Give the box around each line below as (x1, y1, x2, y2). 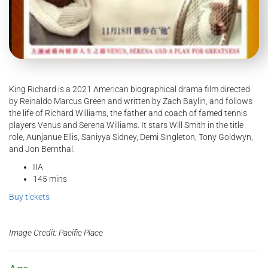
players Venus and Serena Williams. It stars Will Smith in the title (9, 120, 243, 130)
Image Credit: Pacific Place (9, 228, 103, 238)
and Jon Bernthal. (9, 144, 75, 154)
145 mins (33, 174, 67, 184)
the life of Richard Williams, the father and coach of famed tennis (9, 108, 247, 118)
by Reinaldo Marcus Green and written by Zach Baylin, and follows (9, 96, 252, 106)
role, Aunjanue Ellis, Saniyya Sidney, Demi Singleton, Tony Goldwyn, (9, 132, 253, 142)
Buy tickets (9, 192, 50, 202)
